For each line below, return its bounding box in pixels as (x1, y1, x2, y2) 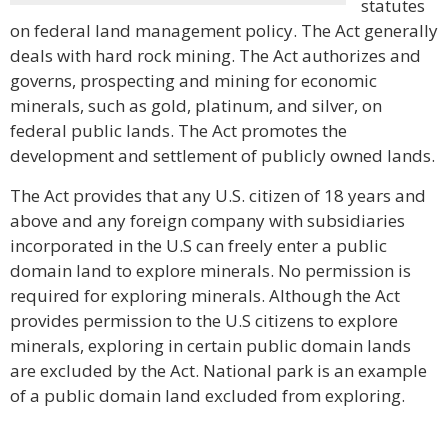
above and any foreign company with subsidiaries (10, 209, 405, 232)
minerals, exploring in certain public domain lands (10, 334, 411, 357)
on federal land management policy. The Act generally (10, 19, 438, 42)
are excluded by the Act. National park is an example (10, 359, 427, 382)
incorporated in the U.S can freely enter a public (10, 234, 387, 257)
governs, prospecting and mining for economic (10, 69, 377, 92)
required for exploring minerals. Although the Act (10, 284, 400, 307)
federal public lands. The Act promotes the (10, 119, 347, 142)
